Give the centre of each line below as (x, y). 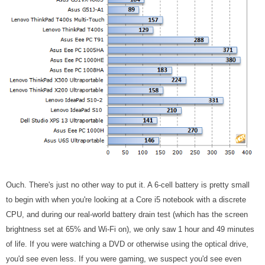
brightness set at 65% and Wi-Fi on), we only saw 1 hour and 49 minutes (130, 229)
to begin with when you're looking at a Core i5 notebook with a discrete (126, 199)
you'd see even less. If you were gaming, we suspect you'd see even (124, 258)
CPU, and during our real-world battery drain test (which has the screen (127, 214)
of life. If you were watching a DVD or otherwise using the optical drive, (127, 244)
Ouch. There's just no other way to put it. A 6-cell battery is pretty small (128, 185)
